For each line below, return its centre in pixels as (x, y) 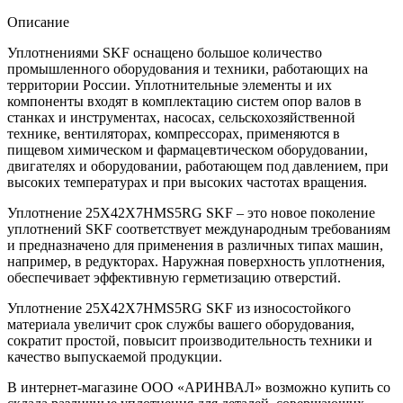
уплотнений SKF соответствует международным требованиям (199, 228)
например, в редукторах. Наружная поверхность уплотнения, (196, 261)
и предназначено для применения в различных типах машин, (195, 245)
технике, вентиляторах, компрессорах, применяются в (174, 133)
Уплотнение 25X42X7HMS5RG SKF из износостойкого (179, 308)
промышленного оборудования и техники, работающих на (188, 68)
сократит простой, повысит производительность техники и (190, 340)
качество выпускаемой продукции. (115, 356)
